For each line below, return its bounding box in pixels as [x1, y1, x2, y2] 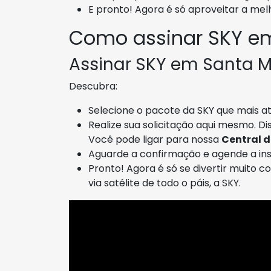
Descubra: [69, 79, 117, 93]
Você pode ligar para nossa [88, 132, 221, 146]
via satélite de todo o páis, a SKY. [88, 176, 241, 190]
